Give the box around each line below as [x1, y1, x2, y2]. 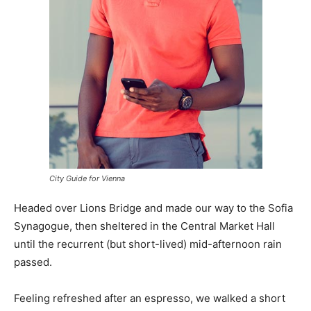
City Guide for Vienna [49, 173, 125, 183]
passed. [14, 255, 52, 269]
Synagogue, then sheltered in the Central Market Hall [14, 219, 275, 233]
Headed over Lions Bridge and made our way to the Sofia [14, 201, 293, 215]
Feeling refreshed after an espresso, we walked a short [14, 291, 285, 305]
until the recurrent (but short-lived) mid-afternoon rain [14, 237, 282, 251]
